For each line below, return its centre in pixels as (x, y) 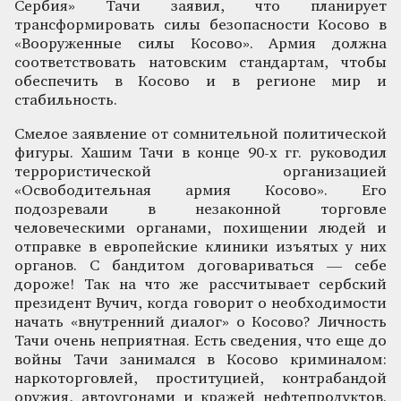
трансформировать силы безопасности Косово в (200, 25)
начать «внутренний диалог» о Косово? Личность (200, 322)
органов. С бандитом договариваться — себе (200, 266)
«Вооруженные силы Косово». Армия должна (200, 44)
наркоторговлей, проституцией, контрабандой (200, 379)
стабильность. (66, 100)
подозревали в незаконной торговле (200, 209)
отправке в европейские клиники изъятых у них (200, 247)
